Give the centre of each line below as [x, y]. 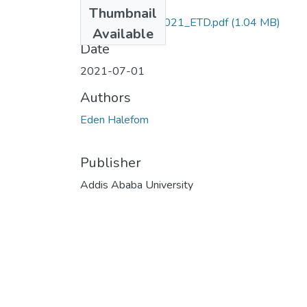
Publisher [111, 162]
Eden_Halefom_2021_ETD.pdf [154, 22]
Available [123, 34]
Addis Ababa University [137, 185]
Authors [106, 97]
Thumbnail [123, 13]
